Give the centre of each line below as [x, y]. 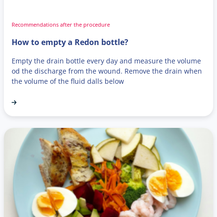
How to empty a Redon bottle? [70, 42]
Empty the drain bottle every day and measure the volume [106, 61]
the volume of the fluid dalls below [68, 81]
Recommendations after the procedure [61, 24]
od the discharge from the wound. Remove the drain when [107, 71]
